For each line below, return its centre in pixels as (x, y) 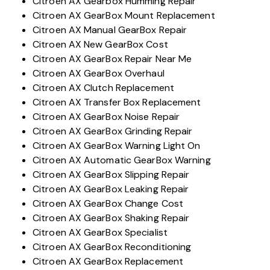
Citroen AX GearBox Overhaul (99, 74)
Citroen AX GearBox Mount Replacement (124, 16)
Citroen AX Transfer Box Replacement (117, 102)
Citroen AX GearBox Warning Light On (117, 146)
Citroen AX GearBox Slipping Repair (111, 175)
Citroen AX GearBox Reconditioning (112, 247)
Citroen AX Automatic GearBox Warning (122, 160)
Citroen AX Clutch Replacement (103, 88)
